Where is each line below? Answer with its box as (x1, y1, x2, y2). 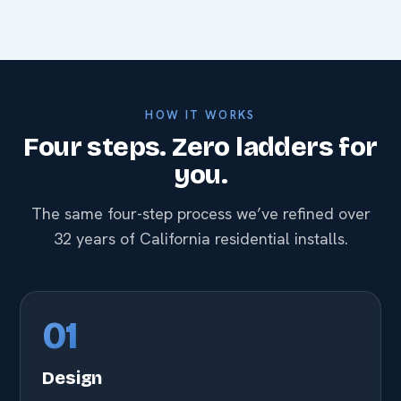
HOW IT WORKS (145, 107, 256, 124)
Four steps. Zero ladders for (23, 131, 378, 164)
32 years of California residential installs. (53, 228, 348, 250)
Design (42, 367, 103, 389)
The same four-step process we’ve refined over (30, 203, 371, 225)
